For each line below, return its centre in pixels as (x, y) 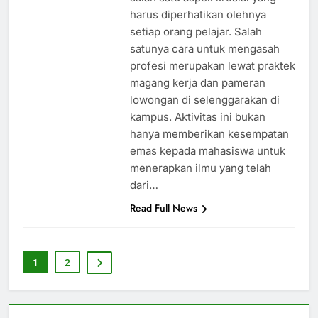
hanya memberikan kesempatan (209, 134)
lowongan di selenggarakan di (204, 100)
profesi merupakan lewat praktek (212, 66)
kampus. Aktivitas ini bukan (197, 117)
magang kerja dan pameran (197, 83)
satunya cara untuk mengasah (204, 49)
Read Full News (163, 208)
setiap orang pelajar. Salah (196, 32)
